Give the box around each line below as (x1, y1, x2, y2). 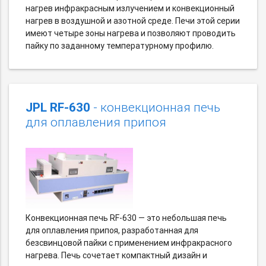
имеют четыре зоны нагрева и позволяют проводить (26, 28, 236, 39)
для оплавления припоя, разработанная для (26, 225, 198, 236)
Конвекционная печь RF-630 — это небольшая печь (26, 213, 227, 224)
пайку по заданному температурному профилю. (26, 40, 214, 52)
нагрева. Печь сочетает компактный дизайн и (26, 250, 207, 261)
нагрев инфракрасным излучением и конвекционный (26, 3, 235, 14)
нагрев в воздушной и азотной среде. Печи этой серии (26, 15, 240, 27)
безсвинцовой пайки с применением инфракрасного (26, 237, 232, 249)
